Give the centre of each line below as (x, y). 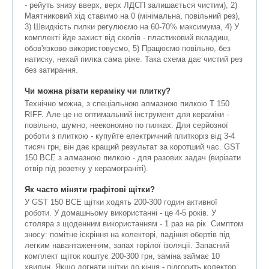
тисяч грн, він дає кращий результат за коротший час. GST (132, 147)
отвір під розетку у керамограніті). (86, 169)
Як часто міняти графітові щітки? (90, 190)
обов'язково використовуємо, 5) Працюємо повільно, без (128, 49)
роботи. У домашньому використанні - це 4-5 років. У (120, 213)
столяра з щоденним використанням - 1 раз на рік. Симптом (134, 224)
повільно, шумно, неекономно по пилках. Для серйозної (126, 125)
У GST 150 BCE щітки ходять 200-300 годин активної (121, 202)
